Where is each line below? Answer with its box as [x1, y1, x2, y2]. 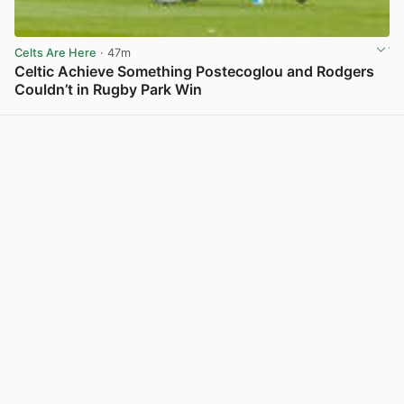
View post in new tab [272, 102, 388, 116]
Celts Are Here [14, 45, 96, 60]
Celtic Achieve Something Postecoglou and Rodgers [14, 61, 374, 80]
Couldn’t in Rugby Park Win [14, 79, 202, 98]
